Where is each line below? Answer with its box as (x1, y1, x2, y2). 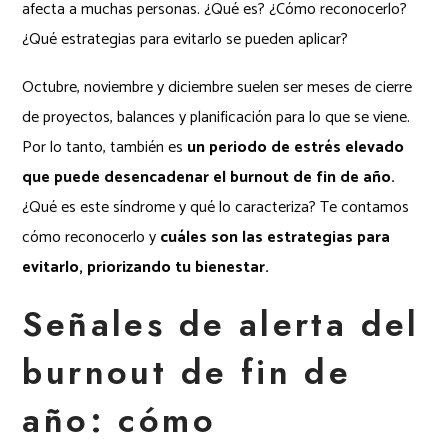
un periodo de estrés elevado (187, 133, 405, 161)
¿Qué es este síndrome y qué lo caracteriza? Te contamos (22, 193, 410, 221)
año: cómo (22, 395, 217, 445)
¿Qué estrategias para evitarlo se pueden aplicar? (22, 25, 349, 53)
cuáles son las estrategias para (160, 223, 391, 251)
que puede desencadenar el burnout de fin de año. (22, 163, 396, 191)
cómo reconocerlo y (22, 223, 161, 251)
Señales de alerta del (22, 299, 420, 349)
